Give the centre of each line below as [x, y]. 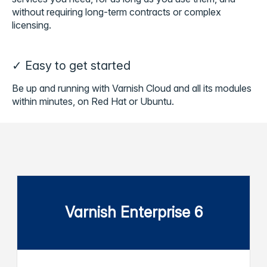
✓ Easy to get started [71, 66]
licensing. [32, 25]
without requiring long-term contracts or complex [117, 12]
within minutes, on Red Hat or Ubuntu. [93, 101]
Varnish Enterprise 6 [133, 212]
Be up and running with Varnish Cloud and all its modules [132, 88]
